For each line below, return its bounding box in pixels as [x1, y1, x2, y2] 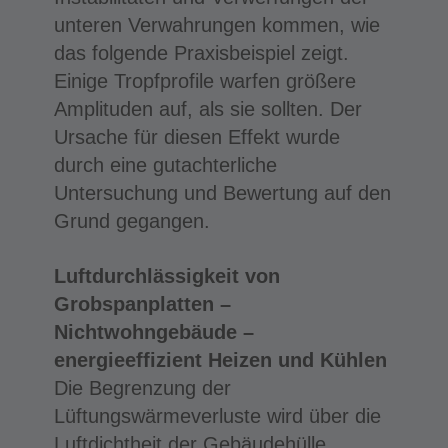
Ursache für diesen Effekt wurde [53, 125, 340, 148]
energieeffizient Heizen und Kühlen [53, 348, 387, 371]
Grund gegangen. [53, 209, 210, 232]
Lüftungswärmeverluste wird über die [53, 404, 381, 427]
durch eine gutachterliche [53, 153, 277, 176]
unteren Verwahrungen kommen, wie [53, 13, 380, 36]
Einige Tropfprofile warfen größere [53, 69, 356, 92]
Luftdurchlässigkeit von [53, 264, 280, 287]
